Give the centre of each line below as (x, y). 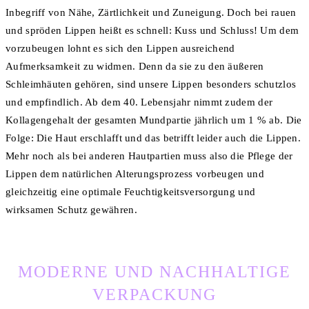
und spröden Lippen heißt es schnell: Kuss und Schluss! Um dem (152, 31)
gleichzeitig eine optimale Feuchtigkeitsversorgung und (131, 192)
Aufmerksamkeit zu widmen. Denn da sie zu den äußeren (135, 67)
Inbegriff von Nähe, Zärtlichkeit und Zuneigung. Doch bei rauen (151, 13)
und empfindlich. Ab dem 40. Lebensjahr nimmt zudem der (139, 102)
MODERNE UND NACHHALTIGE (154, 271)
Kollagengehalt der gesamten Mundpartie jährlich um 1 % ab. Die (154, 120)
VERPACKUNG (154, 294)
